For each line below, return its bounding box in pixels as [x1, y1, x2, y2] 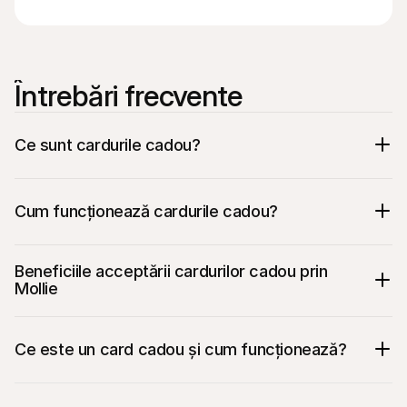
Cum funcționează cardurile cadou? [15, 201, 278, 221]
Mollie [15, 279, 58, 298]
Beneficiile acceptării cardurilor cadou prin [15, 262, 328, 281]
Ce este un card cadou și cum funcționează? [15, 339, 347, 359]
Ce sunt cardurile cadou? [15, 134, 201, 154]
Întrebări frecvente [15, 78, 243, 114]
